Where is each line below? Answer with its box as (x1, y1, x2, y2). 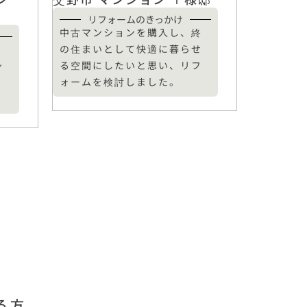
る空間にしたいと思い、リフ (60, 58, 202, 72)
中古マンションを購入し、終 (60, 25, 202, 39)
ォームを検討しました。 (60, 75, 180, 88)
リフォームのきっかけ (88, 12, 184, 26)
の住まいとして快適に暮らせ (60, 42, 202, 56)
